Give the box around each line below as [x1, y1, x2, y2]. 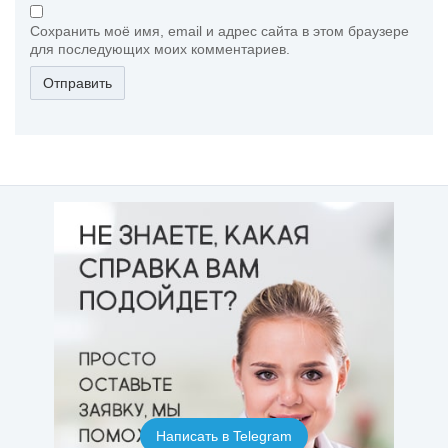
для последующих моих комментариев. [30, 40, 290, 57]
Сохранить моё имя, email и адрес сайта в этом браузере [30, 22, 409, 39]
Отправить [43, 74, 112, 91]
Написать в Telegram [156, 427, 292, 444]
